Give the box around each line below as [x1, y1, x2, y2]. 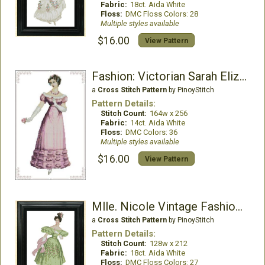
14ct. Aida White [130, 118, 185, 128]
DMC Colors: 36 [125, 128, 177, 137]
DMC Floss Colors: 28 [125, 9, 198, 19]
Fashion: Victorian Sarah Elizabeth [239, 69, 247, 84]
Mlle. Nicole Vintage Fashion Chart [235, 199, 243, 214]
